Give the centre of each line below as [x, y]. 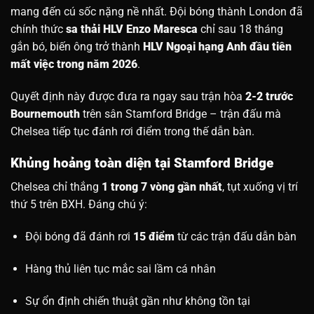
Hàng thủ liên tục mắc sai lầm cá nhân [120, 269]
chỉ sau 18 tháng [240, 29]
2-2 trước [269, 97]
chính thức [38, 29]
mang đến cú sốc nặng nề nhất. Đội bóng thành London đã [157, 12]
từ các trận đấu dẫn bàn [235, 237]
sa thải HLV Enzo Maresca [132, 29]
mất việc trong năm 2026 [74, 64]
